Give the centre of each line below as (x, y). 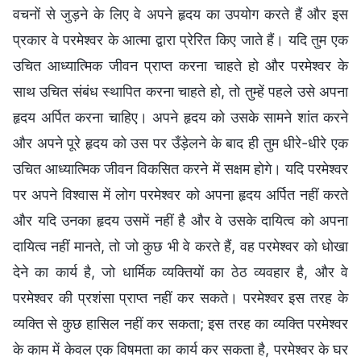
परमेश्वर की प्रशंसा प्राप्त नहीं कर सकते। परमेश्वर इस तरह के (180, 297)
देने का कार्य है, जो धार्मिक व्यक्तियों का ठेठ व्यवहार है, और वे (180, 272)
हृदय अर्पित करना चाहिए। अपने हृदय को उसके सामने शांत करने (180, 117)
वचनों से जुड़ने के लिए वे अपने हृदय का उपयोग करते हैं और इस (180, 14)
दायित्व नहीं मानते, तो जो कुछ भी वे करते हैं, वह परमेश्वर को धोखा (180, 246)
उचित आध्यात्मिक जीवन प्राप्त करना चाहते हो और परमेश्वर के (180, 65)
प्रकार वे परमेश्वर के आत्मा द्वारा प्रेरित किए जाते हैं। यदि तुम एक (180, 39)
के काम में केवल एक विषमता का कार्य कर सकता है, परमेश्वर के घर (180, 349)
